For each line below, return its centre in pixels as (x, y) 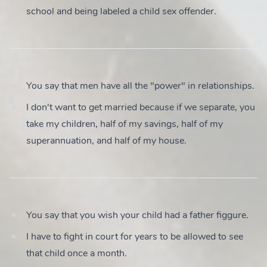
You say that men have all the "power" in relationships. (140, 86)
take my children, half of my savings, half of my (125, 124)
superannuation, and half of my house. (106, 141)
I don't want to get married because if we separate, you (141, 107)
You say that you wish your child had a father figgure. (137, 215)
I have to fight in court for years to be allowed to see (135, 237)
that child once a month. (77, 253)
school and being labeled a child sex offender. (121, 11)
